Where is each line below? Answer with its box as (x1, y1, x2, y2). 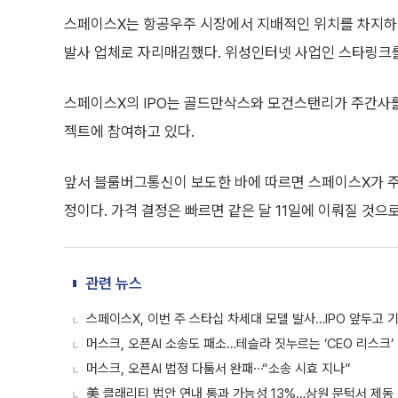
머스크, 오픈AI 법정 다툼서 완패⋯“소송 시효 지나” (86, 361, 351, 377)
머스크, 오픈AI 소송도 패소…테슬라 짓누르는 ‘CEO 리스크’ (86, 336, 394, 352)
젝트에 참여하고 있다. (64, 123, 195, 140)
